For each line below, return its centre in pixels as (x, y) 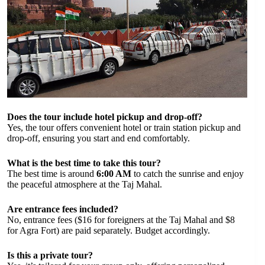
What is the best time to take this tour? (84, 163)
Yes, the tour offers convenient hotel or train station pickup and (124, 127)
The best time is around (52, 173)
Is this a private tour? (50, 255)
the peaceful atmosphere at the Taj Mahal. (85, 184)
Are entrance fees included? (63, 209)
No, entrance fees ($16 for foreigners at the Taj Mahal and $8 (121, 219)
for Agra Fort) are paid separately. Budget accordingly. (109, 230)
